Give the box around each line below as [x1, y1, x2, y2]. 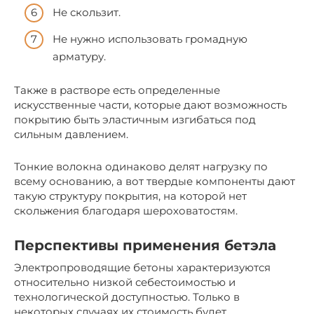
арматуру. [53, 49, 106, 63]
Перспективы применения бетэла [14, 237, 276, 254]
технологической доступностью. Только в [14, 289, 240, 303]
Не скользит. [53, 6, 121, 20]
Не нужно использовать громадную [53, 32, 247, 46]
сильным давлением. [14, 127, 128, 141]
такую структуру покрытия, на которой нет [14, 189, 247, 203]
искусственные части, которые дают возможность [14, 97, 287, 111]
